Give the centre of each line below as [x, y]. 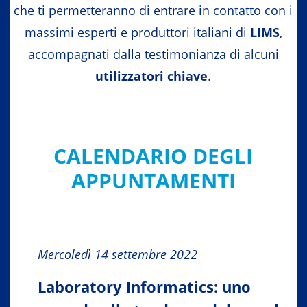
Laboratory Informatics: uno [144, 287]
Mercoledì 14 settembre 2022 [117, 255]
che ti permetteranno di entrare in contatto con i [153, 11]
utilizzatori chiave [151, 76]
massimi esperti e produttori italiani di [135, 33]
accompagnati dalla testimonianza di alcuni [153, 54]
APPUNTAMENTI [153, 181]
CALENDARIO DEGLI [153, 156]
